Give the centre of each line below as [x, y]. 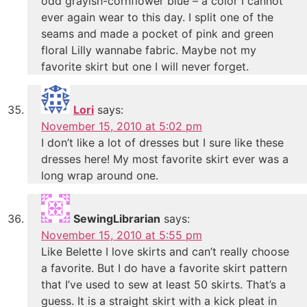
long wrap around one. [100, 175]
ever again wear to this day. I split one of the [157, 17]
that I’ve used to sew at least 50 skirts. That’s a [163, 284]
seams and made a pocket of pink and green [157, 33]
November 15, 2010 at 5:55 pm [122, 235]
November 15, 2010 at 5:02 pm [122, 126]
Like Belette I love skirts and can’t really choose [165, 251]
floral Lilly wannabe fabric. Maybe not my [149, 50]
